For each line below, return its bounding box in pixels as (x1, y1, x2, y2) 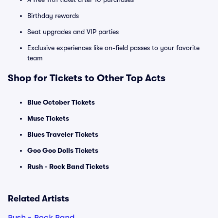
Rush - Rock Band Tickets (27, 163, 109, 170)
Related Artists (8, 194, 69, 203)
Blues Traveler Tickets (27, 130, 98, 138)
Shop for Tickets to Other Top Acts (8, 73, 165, 84)
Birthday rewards (27, 12, 79, 19)
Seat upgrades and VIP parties (27, 28, 119, 36)
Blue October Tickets (27, 98, 95, 106)
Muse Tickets (27, 114, 69, 122)
